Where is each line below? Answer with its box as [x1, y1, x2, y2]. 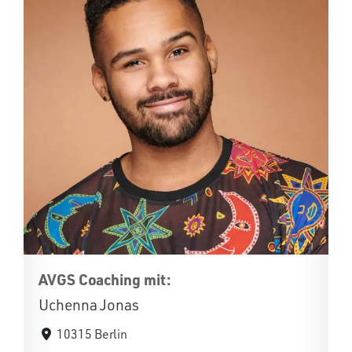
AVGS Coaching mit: [38, 269, 171, 289]
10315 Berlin [57, 326, 128, 342]
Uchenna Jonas [38, 295, 139, 314]
